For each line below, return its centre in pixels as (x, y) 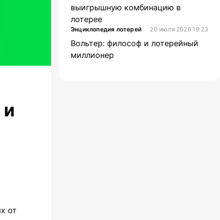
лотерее (86, 19)
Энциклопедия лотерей (106, 29)
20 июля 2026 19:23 (179, 29)
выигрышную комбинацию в (126, 7)
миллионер (92, 55)
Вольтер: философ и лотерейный (135, 43)
